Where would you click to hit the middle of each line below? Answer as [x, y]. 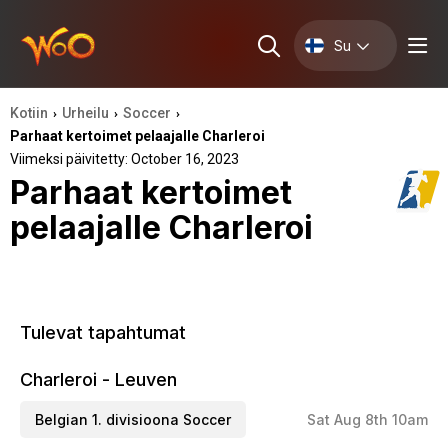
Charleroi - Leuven [98, 379]
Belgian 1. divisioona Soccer [133, 419]
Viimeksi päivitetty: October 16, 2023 [124, 159]
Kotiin [29, 113]
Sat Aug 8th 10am [367, 419]
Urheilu [86, 113]
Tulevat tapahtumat [103, 332]
